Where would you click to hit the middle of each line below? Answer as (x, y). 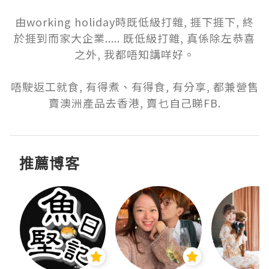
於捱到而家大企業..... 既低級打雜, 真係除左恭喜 (134, 38)
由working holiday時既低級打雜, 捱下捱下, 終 (134, 22)
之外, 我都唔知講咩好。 (134, 54)
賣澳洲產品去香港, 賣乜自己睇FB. (134, 103)
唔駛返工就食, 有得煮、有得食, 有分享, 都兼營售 (134, 86)
